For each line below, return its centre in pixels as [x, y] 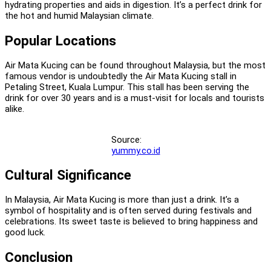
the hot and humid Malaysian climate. [79, 16]
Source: [126, 139]
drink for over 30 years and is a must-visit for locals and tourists [135, 98]
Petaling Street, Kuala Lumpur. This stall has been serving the [127, 87]
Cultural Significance [68, 175]
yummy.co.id [135, 150]
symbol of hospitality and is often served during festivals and [128, 210]
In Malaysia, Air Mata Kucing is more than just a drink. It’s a [122, 199]
